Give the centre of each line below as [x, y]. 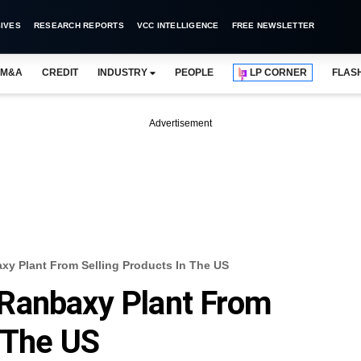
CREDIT [60, 73]
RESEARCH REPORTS [79, 25]
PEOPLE [194, 73]
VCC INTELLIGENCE [178, 25]
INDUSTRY [122, 73]
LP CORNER [279, 73]
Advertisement [180, 123]
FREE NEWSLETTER [273, 25]
